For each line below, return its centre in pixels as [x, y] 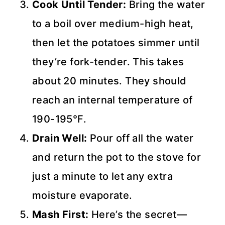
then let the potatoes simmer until [116, 42]
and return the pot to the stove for [117, 157]
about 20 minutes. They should [109, 81]
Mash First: [61, 214]
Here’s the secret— [138, 214]
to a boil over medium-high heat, [113, 23]
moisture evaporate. [82, 195]
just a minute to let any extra [102, 176]
